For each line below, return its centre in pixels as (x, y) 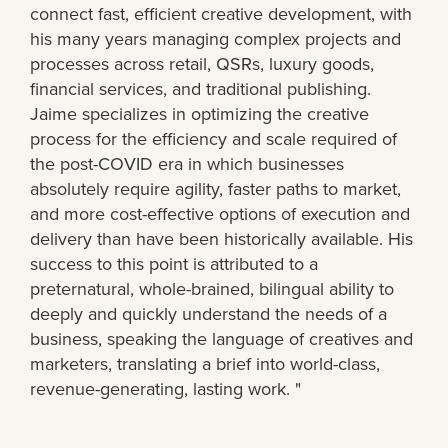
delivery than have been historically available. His (221, 239)
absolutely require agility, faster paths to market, (215, 189)
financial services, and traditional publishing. (200, 89)
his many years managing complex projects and (215, 39)
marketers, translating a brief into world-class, (205, 364)
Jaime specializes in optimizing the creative (199, 114)
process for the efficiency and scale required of (213, 139)
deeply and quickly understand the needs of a (208, 314)
